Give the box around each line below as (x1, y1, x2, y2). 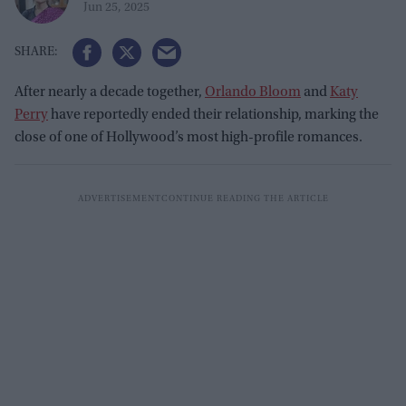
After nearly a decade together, (14, 85, 205, 101)
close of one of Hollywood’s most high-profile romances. (14, 130, 362, 146)
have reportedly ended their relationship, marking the (48, 108, 379, 123)
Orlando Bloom (205, 85, 301, 101)
